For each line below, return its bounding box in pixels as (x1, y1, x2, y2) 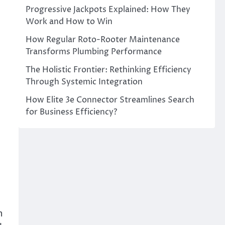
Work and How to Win (25, 16, 113, 27)
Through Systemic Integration (25, 76, 143, 87)
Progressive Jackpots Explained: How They (25, 4, 190, 15)
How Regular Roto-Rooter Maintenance (25, 34, 180, 45)
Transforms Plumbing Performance (25, 46, 162, 57)
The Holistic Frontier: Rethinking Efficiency (25, 64, 191, 75)
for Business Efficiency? (25, 106, 117, 118)
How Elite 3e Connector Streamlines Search (25, 94, 194, 105)
